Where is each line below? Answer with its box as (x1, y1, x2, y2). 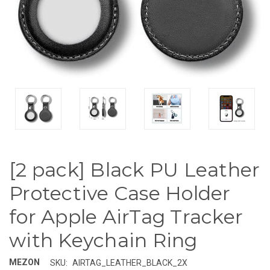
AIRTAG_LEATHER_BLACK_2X (72, 257, 187, 268)
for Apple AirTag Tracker (9, 204, 243, 228)
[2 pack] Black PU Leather (9, 157, 260, 181)
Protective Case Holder (9, 181, 231, 205)
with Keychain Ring (9, 228, 198, 252)
